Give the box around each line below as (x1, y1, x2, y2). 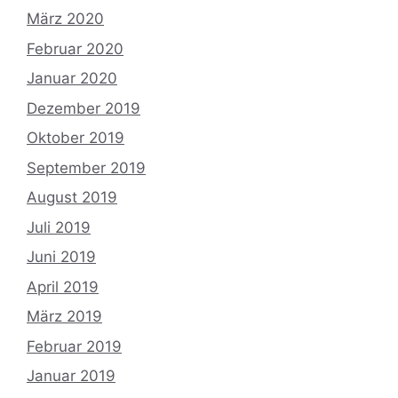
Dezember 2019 (27, 99, 140, 117)
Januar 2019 (27, 367, 115, 386)
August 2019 (27, 188, 117, 207)
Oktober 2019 (27, 129, 124, 147)
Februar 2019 (27, 337, 122, 355)
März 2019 (27, 307, 102, 326)
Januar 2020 (27, 69, 117, 88)
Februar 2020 (27, 39, 123, 58)
